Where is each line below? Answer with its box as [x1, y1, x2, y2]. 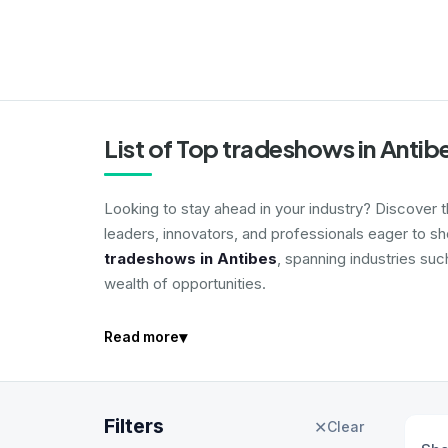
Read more [104, 328, 179, 345]
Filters [104, 414, 164, 438]
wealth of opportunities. [104, 274, 266, 293]
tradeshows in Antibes [104, 249, 277, 268]
